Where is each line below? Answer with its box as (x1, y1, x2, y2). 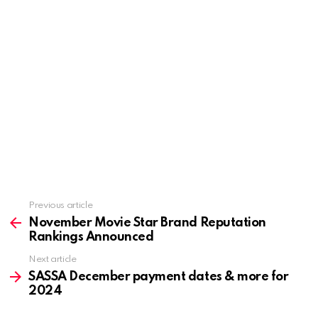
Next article (28, 254, 77, 264)
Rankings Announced (28, 230, 154, 243)
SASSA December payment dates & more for (28, 270, 289, 283)
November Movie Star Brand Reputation (28, 216, 266, 229)
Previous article (28, 200, 93, 210)
